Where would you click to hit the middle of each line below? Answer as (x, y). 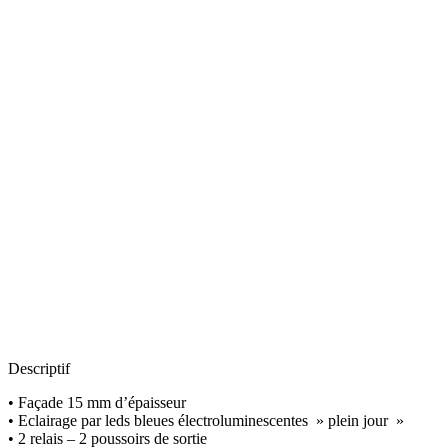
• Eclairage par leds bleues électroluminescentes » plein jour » (206, 420)
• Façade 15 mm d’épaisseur (97, 402)
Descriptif (39, 368)
